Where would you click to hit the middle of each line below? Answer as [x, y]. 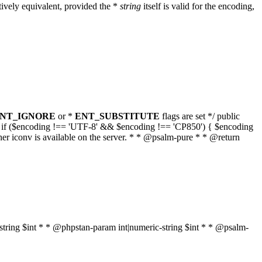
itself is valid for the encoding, [198, 6]
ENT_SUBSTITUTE [117, 116]
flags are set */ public [200, 116]
